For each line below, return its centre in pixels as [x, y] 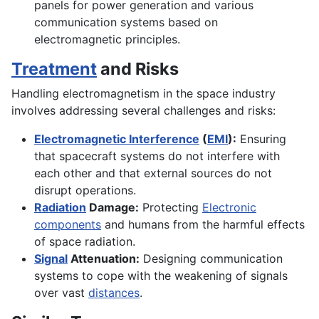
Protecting [171, 208]
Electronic [229, 208]
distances [114, 293]
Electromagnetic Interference [117, 139]
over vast [61, 293]
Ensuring [261, 139]
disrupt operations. [85, 190]
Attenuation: [104, 259]
